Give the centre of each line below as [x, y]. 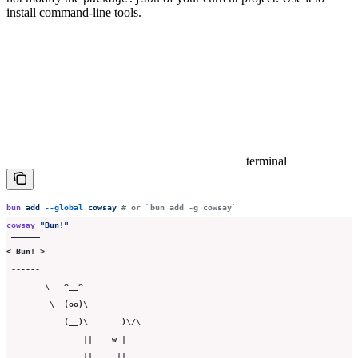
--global [62, 207]
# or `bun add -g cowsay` [177, 207]
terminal [267, 161]
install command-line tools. [74, 12]
